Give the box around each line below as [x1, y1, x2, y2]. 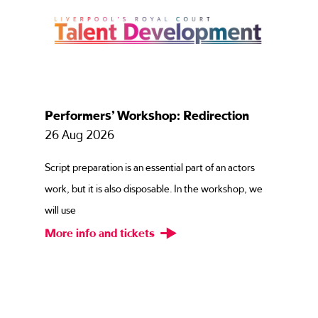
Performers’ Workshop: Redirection [45, 110, 250, 122]
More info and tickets [45, 229, 158, 239]
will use [45, 205, 77, 215]
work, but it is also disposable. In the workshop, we [45, 184, 263, 194]
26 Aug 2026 [45, 129, 115, 141]
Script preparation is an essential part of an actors [45, 163, 256, 172]
